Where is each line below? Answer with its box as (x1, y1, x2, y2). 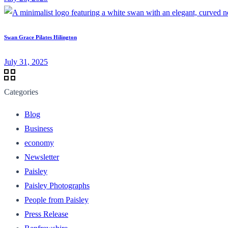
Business (24, 124, 53, 133)
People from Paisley (24, 195, 89, 204)
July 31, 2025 (4, 57, 48, 66)
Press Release (24, 209, 68, 218)
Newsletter (24, 152, 59, 161)
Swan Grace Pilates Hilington (4, 34, 77, 40)
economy (24, 138, 54, 147)
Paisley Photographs (24, 181, 90, 190)
